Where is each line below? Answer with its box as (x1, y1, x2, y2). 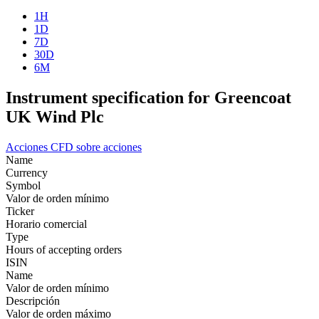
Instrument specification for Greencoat (6, 88, 291, 107)
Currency (6, 166, 48, 179)
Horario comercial (6, 217, 87, 230)
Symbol (6, 179, 41, 192)
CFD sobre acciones (51, 140, 142, 153)
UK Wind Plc (6, 107, 104, 126)
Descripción (6, 294, 60, 307)
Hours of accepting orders (6, 243, 122, 256)
